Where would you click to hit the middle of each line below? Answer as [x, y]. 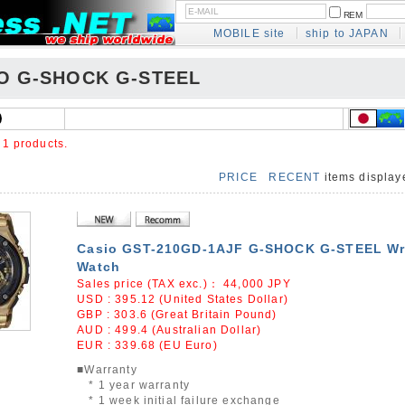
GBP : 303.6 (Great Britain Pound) [177, 314]
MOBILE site [249, 33]
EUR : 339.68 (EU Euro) [147, 345]
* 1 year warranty [134, 385]
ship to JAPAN [347, 33]
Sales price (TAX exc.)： [151, 283]
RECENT [295, 177]
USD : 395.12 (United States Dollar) [183, 299]
